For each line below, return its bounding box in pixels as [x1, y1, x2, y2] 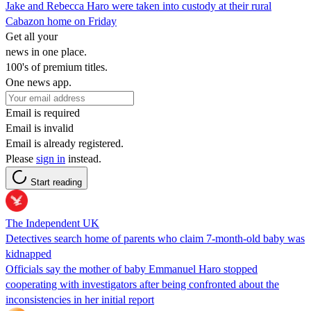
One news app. [6, 76, 72, 88]
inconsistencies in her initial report [6, 293, 154, 305]
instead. [65, 152, 101, 165]
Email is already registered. [6, 137, 124, 149]
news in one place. [6, 45, 87, 58]
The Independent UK [6, 217, 99, 229]
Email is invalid [6, 121, 74, 134]
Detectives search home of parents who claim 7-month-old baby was [6, 232, 305, 244]
